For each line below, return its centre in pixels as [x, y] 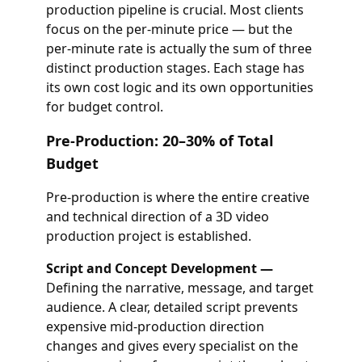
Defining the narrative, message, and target [179, 288]
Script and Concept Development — [159, 268]
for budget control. [104, 107]
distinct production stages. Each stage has [175, 68]
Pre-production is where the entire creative [177, 197]
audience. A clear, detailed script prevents [172, 307]
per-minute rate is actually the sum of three [179, 48]
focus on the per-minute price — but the [169, 29]
